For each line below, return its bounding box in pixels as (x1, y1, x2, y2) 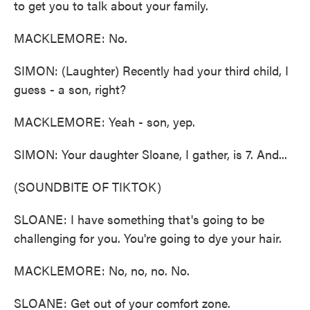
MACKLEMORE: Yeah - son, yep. (14, 113, 195, 130)
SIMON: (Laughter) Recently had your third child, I (14, 62, 289, 79)
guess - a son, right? (14, 80, 126, 98)
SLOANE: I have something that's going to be (14, 210, 264, 228)
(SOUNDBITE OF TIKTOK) (14, 178, 161, 195)
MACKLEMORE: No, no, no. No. (14, 262, 190, 279)
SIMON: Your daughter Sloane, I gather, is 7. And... (14, 145, 287, 163)
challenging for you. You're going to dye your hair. (14, 229, 282, 246)
